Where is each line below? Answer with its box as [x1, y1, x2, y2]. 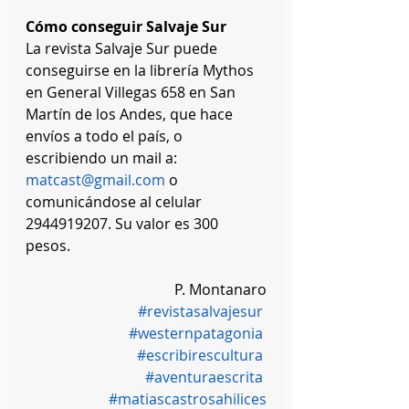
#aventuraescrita [145, 367, 263, 388]
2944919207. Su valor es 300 [26, 214, 222, 235]
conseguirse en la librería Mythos [26, 60, 257, 81]
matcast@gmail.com [26, 170, 165, 191]
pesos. [26, 236, 74, 257]
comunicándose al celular [26, 192, 205, 213]
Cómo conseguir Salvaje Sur [26, 16, 230, 37]
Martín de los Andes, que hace [26, 104, 236, 125]
